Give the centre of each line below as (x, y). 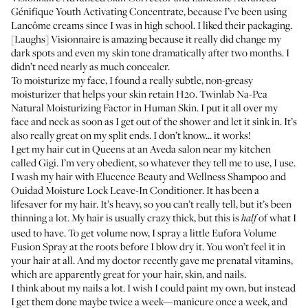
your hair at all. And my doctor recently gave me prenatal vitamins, (152, 260)
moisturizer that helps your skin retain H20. (105, 93)
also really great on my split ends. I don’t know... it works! (131, 135)
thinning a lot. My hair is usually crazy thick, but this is (126, 217)
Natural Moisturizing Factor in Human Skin (104, 107)
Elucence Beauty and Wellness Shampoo (182, 176)
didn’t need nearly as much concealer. (90, 66)
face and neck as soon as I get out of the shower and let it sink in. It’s (154, 121)
